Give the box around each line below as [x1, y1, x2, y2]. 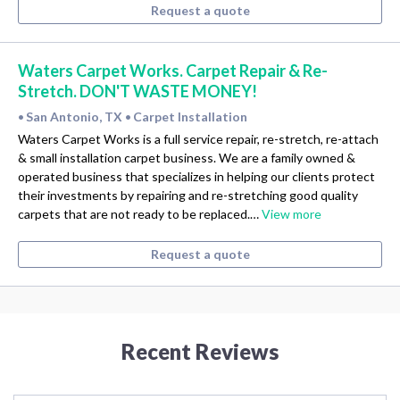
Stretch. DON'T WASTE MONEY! [18, 80, 257, 101]
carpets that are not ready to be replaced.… [18, 205, 262, 221]
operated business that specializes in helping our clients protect [18, 168, 375, 184]
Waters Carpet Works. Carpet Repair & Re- [18, 60, 328, 80]
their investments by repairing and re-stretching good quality [18, 187, 358, 203]
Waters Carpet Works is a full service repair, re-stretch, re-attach [18, 130, 379, 146]
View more [262, 205, 321, 221]
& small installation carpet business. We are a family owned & [18, 149, 355, 165]
